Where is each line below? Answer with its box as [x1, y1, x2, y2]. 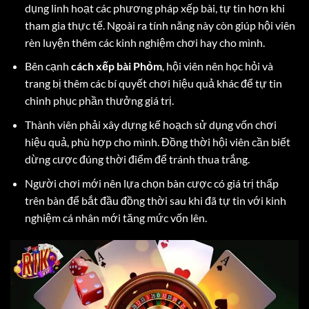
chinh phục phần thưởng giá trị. [24, 94, 174, 108]
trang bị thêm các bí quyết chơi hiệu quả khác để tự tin [24, 77, 282, 90]
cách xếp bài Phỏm [70, 59, 162, 73]
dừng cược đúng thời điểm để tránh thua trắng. [24, 152, 250, 166]
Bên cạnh [24, 59, 71, 73]
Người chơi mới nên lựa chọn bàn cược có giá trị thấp [24, 176, 279, 190]
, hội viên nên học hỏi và [161, 59, 273, 73]
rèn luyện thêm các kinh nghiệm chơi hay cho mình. [24, 35, 265, 49]
